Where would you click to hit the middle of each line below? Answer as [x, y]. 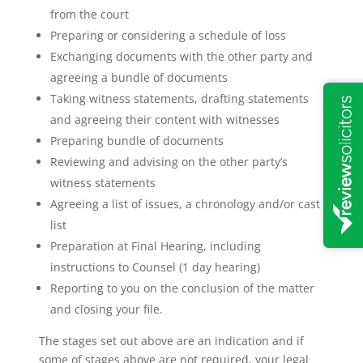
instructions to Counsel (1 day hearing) [155, 267]
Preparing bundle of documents [137, 140]
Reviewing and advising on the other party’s [169, 161]
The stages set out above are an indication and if [171, 340]
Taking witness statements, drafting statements [179, 98]
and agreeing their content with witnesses [164, 119]
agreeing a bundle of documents [139, 77]
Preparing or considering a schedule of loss [168, 35]
